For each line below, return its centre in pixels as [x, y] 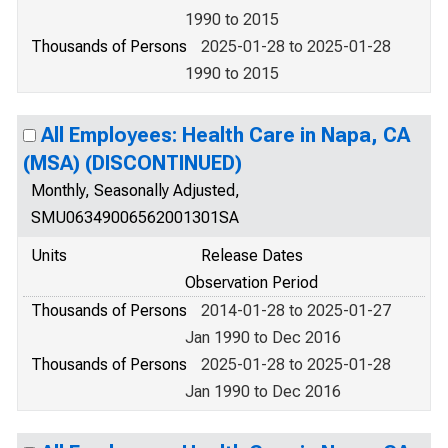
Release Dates [252, 255]
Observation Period [251, 282]
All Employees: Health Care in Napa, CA [225, 135]
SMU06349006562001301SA [135, 217]
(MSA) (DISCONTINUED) [132, 163]
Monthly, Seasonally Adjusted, [135, 190]
